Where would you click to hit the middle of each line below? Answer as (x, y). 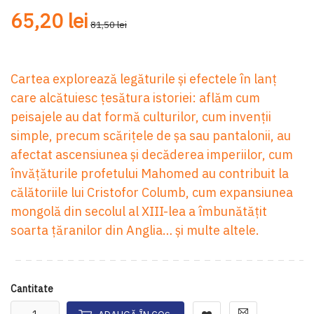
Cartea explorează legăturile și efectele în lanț (144, 78)
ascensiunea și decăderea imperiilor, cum (174, 154)
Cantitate (32, 288)
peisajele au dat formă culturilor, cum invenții (141, 116)
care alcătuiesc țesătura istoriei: (103, 97)
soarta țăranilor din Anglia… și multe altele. (135, 230)
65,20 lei (49, 20)
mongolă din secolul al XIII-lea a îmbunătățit (139, 211)
